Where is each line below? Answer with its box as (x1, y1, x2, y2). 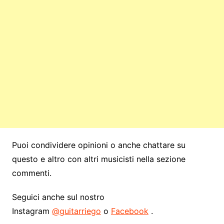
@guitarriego (51, 206, 101, 216)
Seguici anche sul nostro (11, 192, 104, 202)
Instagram (11, 206, 52, 216)
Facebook (110, 206, 148, 216)
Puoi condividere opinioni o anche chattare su (11, 140, 185, 150)
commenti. (11, 168, 51, 178)
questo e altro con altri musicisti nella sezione (11, 154, 185, 164)
